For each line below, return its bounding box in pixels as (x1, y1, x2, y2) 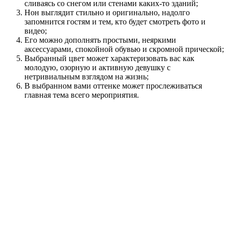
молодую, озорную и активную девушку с (24, 63, 170, 72)
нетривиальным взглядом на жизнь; (24, 72, 149, 81)
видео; (24, 26, 47, 36)
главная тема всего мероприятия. (24, 91, 139, 100)
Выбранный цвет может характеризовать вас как (24, 54, 194, 63)
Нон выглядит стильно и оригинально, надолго (24, 8, 190, 17)
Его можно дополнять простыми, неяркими (24, 36, 176, 45)
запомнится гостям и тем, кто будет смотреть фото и (24, 17, 206, 26)
